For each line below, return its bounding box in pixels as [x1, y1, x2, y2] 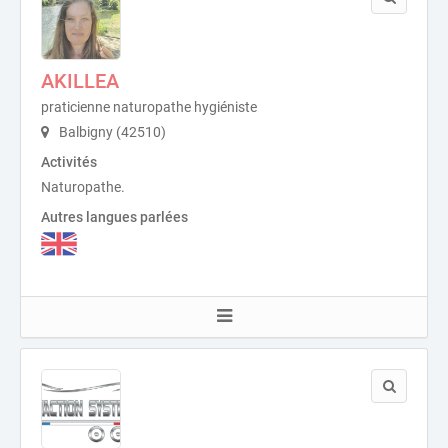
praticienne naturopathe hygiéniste [41, 99, 257, 115]
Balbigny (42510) [56, 124, 166, 140]
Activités [41, 154, 97, 170]
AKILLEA [41, 69, 119, 93]
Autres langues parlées [41, 209, 188, 225]
